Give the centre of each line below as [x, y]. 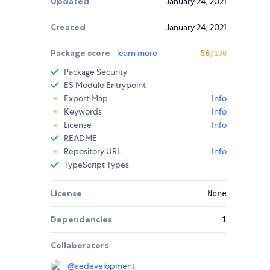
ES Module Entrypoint [105, 85]
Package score [81, 53]
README [80, 138]
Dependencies [81, 220]
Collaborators [80, 246]
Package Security [96, 72]
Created [68, 27]
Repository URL [92, 152]
